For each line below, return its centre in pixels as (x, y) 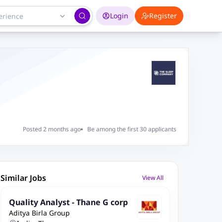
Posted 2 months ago (52, 129)
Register (163, 16)
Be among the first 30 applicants (132, 129)
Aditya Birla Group (39, 213)
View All (153, 178)
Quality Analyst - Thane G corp (68, 202)
